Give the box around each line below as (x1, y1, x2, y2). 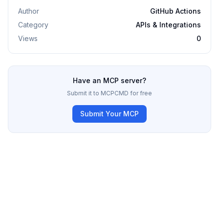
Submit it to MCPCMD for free (67, 89, 152, 97)
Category (18, 21, 48, 29)
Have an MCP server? (73, 76, 146, 85)
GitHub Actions (150, 7, 201, 15)
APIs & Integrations (136, 21, 201, 29)
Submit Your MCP (80, 109, 139, 118)
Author (18, 7, 39, 15)
